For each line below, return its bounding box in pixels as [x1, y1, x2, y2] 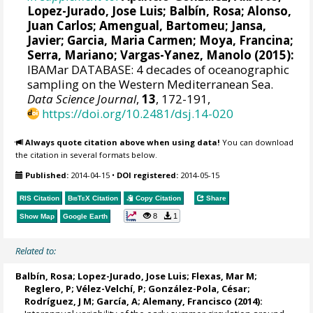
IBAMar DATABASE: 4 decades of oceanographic [27, 61, 290, 78]
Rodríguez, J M [24, 294, 92, 307]
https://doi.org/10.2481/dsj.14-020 [42, 105, 234, 122]
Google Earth [63, 212, 108, 221]
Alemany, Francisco [143, 294, 233, 307]
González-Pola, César [148, 282, 248, 295]
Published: [25, 169, 69, 180]
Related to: [15, 244, 57, 257]
